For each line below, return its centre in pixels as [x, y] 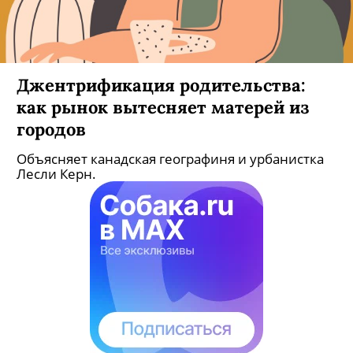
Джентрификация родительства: [161, 85]
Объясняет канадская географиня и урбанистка [170, 159]
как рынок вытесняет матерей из [163, 107]
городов [51, 129]
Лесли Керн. [56, 174]
